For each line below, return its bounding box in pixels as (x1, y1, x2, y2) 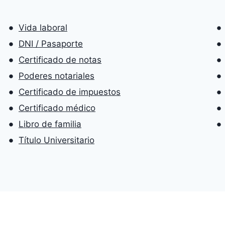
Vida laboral (19, 23, 67, 33)
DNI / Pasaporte (19, 39, 83, 49)
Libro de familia (19, 119, 81, 130)
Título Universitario (19, 135, 94, 146)
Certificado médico (19, 103, 95, 114)
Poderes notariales (19, 71, 94, 81)
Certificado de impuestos (19, 87, 121, 97)
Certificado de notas (19, 55, 101, 65)
